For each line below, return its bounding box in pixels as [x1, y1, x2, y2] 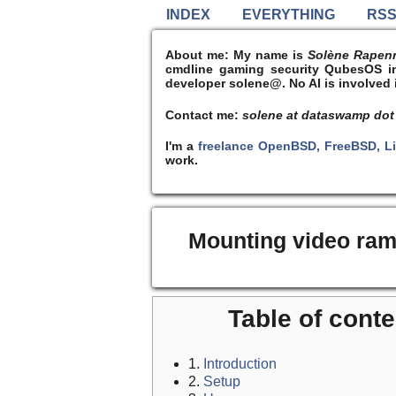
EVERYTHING [242, 7, 335, 22]
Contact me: [165, 107, 243, 122]
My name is [229, 48, 308, 63]
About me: [165, 48, 230, 63]
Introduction [203, 356, 277, 372]
